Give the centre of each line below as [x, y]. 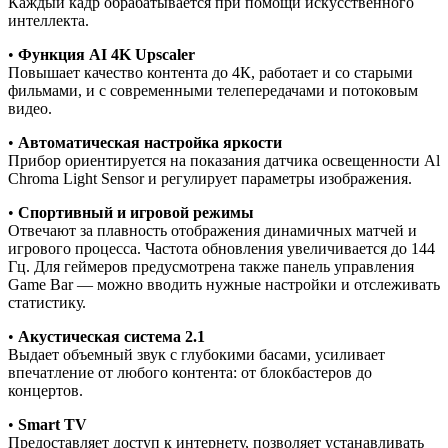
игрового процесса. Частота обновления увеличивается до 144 [221, 249]
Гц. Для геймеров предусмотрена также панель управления [211, 267]
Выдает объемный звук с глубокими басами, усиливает [196, 355]
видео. [30, 109]
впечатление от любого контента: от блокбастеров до [190, 373]
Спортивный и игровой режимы [136, 213]
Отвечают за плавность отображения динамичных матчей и [212, 231]
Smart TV [52, 425]
